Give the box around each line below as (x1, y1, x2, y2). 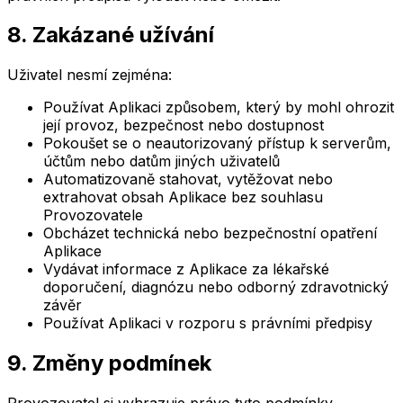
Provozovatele (43, 206, 143, 225)
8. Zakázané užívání (7, 22, 214, 49)
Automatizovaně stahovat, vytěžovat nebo (43, 170, 333, 189)
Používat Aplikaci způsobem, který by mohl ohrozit (43, 98, 394, 117)
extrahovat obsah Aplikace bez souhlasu (43, 188, 323, 207)
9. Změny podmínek (7, 350, 211, 377)
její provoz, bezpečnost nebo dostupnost (43, 116, 324, 135)
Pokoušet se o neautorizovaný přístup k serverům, (43, 134, 391, 153)
